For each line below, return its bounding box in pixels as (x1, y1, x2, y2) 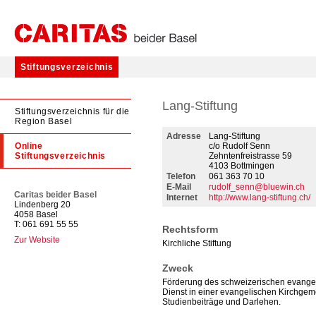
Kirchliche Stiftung (162, 238, 231, 248)
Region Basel (15, 116, 73, 126)
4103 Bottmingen (209, 161, 274, 171)
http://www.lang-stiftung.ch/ (209, 193, 310, 202)
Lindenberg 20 (14, 200, 71, 209)
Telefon (166, 171, 195, 181)
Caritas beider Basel (14, 190, 97, 200)
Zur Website (14, 235, 60, 245)
